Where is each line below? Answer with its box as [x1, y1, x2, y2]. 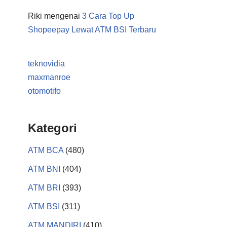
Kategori [28, 121, 77, 135]
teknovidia [28, 59, 65, 68]
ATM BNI [28, 165, 60, 173]
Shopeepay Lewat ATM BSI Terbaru [28, 25, 156, 34]
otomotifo [28, 87, 61, 95]
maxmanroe [28, 73, 70, 82]
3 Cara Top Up [82, 12, 134, 20]
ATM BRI [28, 183, 60, 192]
